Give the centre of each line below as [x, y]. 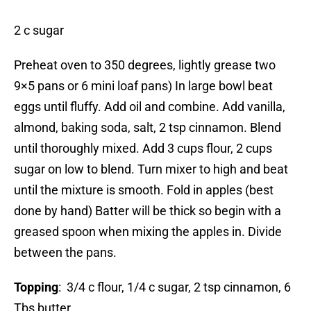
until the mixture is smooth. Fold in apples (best [144, 190]
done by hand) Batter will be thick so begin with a [148, 211]
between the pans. [65, 253]
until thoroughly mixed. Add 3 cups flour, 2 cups [143, 149]
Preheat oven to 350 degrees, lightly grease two [145, 65]
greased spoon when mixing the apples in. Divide [148, 232]
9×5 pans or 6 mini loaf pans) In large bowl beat [143, 86]
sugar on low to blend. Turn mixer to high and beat [151, 169]
